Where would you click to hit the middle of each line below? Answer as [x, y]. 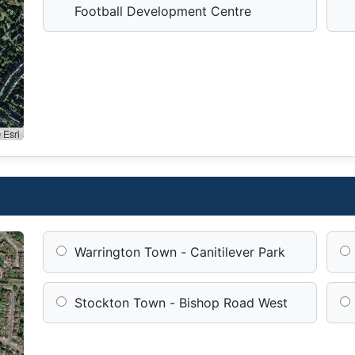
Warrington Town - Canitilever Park [180, 252]
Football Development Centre [163, 11]
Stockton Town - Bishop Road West [181, 302]
